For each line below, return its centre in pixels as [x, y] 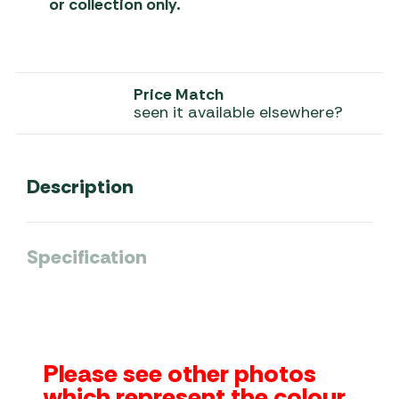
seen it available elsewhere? [238, 112]
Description [80, 187]
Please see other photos [180, 374]
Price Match [179, 94]
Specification [87, 257]
